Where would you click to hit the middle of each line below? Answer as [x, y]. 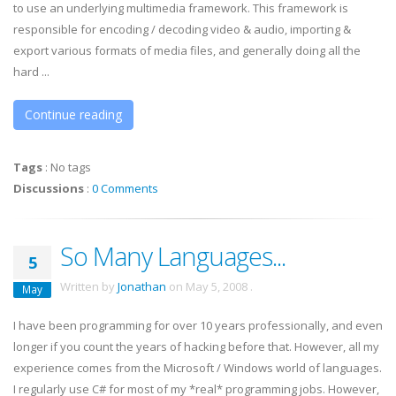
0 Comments [125, 188]
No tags [71, 167]
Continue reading [73, 114]
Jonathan [142, 286]
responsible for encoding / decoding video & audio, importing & [182, 29]
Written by [89, 286]
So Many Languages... [173, 256]
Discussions [49, 188]
